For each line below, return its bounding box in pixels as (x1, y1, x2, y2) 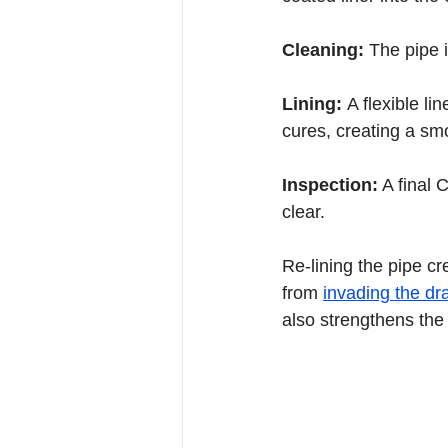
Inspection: (282, 175, 378, 195)
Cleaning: (282, 40, 369, 60)
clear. (282, 202, 325, 222)
